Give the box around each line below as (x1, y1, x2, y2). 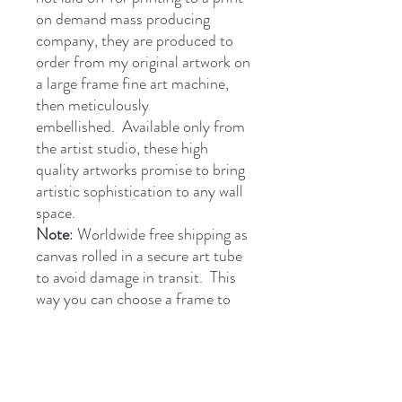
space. (36, 200, 75, 224)
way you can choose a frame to (36, 286, 231, 310)
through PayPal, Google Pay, (36, 329, 219, 354)
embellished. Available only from (36, 114, 245, 138)
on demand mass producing (36, 6, 210, 31)
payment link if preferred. (36, 372, 197, 397)
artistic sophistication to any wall (36, 179, 243, 203)
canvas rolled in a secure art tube (36, 243, 242, 267)
